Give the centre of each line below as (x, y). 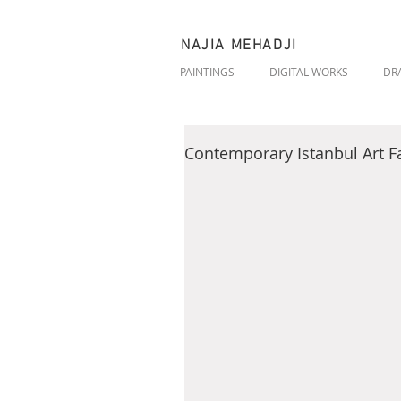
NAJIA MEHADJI (239, 46)
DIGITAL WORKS (309, 72)
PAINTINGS (207, 72)
